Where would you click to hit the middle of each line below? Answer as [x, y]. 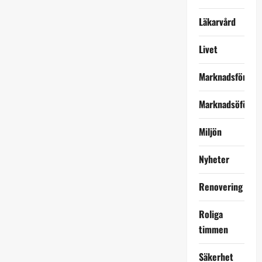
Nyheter [214, 159]
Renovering [220, 186]
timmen [213, 229]
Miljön [210, 131]
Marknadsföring [228, 76]
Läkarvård [217, 21]
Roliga [211, 214]
